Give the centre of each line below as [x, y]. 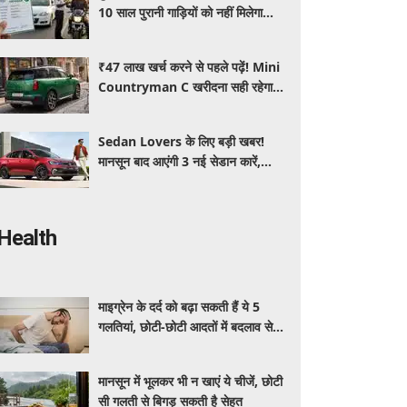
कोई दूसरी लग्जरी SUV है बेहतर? [174, 107]
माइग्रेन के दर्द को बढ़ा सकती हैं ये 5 [179, 307]
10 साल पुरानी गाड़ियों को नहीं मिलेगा [181, 12]
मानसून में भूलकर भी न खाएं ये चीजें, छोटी [191, 381]
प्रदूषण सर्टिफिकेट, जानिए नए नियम [179, 32]
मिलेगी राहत [124, 347]
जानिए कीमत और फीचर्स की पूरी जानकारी [191, 181]
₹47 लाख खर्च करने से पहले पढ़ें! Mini [189, 67]
